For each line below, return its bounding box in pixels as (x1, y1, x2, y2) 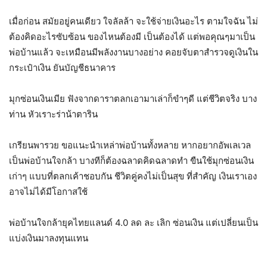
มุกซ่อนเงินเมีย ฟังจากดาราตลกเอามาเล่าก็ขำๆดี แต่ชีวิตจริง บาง (9, 93, 257, 104)
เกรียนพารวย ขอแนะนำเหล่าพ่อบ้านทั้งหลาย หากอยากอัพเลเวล (9, 139, 251, 151)
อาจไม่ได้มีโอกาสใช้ (9, 186, 88, 197)
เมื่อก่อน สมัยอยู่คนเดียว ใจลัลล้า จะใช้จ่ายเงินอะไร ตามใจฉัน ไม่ (9, 15, 258, 27)
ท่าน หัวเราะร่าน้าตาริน (9, 108, 98, 120)
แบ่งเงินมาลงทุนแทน (9, 232, 88, 244)
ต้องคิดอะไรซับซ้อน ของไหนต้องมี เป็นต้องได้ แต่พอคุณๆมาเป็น (9, 31, 255, 42)
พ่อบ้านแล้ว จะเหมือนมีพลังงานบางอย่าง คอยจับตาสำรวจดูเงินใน (9, 46, 258, 58)
